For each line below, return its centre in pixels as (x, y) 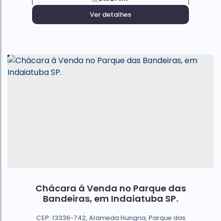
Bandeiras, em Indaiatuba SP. (110, 199)
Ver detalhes (110, 15)
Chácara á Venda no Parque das (110, 188)
